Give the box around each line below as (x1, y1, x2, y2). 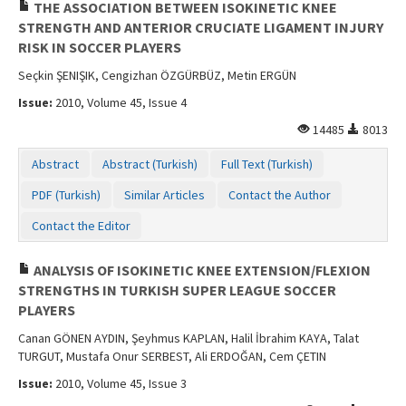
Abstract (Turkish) (102, 155, 198, 172)
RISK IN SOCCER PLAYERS (18, 37, 181, 56)
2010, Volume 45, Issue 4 (53, 93, 187, 111)
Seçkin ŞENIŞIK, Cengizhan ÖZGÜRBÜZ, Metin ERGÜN (18, 66, 296, 83)
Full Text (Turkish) (221, 155, 313, 172)
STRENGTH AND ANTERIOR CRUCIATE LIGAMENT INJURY (18, 17, 383, 36)
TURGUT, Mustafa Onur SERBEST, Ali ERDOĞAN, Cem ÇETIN (18, 347, 326, 364)
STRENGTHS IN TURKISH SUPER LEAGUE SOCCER (18, 280, 336, 299)
